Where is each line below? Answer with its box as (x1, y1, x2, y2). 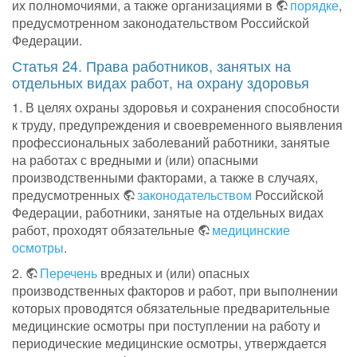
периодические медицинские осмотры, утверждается (12, 334, 327, 353)
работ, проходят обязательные (12, 221, 198, 240)
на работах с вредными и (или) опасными (12, 151, 258, 170)
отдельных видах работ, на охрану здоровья (12, 72, 309, 93)
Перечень (40, 264, 97, 283)
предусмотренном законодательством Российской (12, 14, 309, 33)
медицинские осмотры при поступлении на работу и (12, 316, 320, 335)
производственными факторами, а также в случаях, (12, 168, 318, 187)
